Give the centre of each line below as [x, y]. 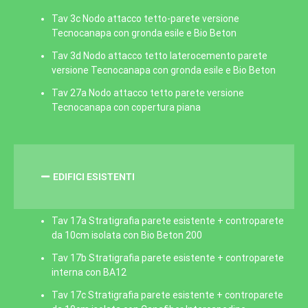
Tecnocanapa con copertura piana [126, 107]
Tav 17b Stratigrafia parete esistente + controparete [168, 258]
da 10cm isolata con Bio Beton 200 [127, 235]
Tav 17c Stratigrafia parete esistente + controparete [167, 295]
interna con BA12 [89, 272]
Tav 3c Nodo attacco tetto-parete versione [145, 19]
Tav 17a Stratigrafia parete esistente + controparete [168, 221]
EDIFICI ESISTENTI [93, 177]
